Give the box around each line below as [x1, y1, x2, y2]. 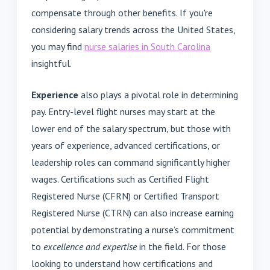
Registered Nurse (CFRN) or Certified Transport [31, 190, 219, 202]
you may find [31, 40, 84, 53]
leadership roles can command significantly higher [31, 156, 230, 169]
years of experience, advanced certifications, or [31, 139, 220, 152]
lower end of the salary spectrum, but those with [31, 122, 231, 135]
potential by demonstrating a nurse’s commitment [31, 224, 234, 236]
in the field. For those [137, 240, 226, 253]
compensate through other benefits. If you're [31, 7, 213, 19]
